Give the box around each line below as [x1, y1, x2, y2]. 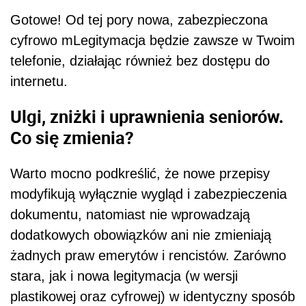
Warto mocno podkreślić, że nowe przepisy [10, 166, 270, 182]
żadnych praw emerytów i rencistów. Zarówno [10, 248, 286, 264]
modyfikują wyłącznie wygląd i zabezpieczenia [10, 186, 287, 202]
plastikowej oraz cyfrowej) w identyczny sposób [10, 289, 295, 305]
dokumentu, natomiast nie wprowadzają [10, 207, 250, 223]
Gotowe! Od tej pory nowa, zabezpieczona [10, 12, 268, 27]
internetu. [10, 73, 68, 89]
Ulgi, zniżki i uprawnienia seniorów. [10, 105, 283, 128]
